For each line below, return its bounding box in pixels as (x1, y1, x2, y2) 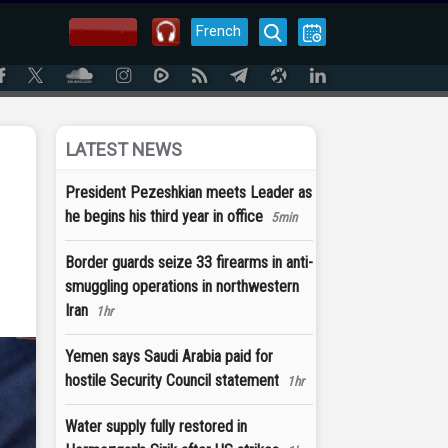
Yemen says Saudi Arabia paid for (65, 347, 273, 366)
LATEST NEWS (66, 139, 182, 160)
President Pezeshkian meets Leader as (65, 183, 312, 202)
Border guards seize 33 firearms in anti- (65, 253, 313, 272)
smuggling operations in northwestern (65, 277, 299, 296)
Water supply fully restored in (65, 417, 247, 436)
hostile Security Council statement (65, 371, 279, 390)
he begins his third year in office (65, 207, 263, 226)
